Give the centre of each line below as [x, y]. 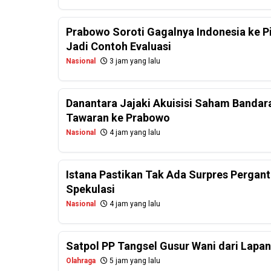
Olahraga [81, 261]
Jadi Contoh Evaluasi [119, 47]
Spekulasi [90, 189]
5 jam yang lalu [134, 261]
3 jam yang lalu [134, 61]
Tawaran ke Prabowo [118, 118]
